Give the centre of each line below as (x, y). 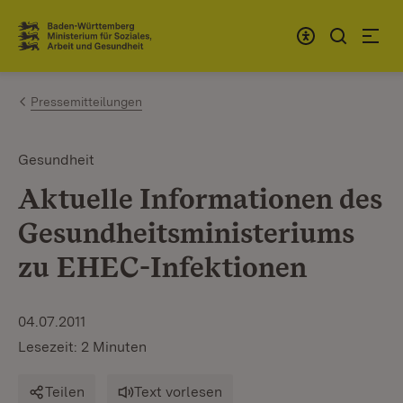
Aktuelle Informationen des (200, 198)
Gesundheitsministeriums (186, 233)
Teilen (65, 392)
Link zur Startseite (84, 43)
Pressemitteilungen (86, 102)
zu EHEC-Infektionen (162, 267)
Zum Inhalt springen (119, 28)
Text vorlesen (178, 392)
